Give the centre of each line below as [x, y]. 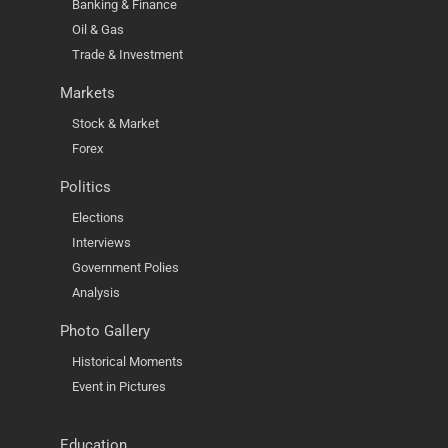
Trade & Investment [127, 54]
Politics [85, 186]
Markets [87, 92]
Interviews [101, 242]
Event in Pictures [119, 386]
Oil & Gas [98, 29]
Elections [98, 217]
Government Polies [125, 267]
